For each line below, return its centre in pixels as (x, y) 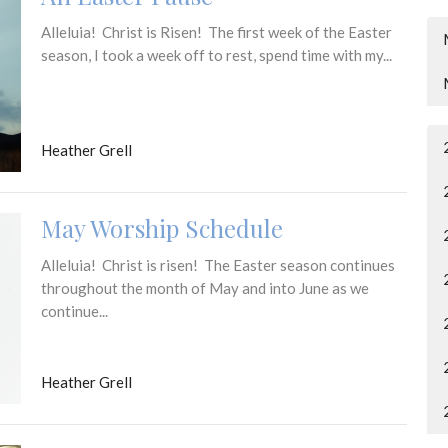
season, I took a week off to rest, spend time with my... (216, 55)
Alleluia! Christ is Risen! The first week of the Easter (216, 32)
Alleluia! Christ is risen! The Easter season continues (217, 264)
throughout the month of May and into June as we (204, 287)
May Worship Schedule (161, 227)
